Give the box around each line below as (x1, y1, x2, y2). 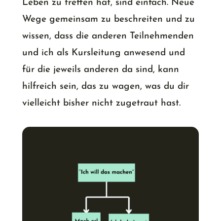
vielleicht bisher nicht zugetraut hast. (22, 99, 181, 109)
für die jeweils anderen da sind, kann (22, 65, 179, 75)
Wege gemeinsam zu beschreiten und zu (22, 15, 195, 25)
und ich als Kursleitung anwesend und (22, 48, 185, 58)
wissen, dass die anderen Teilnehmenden (22, 32, 194, 41)
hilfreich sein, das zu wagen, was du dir (22, 82, 189, 92)
